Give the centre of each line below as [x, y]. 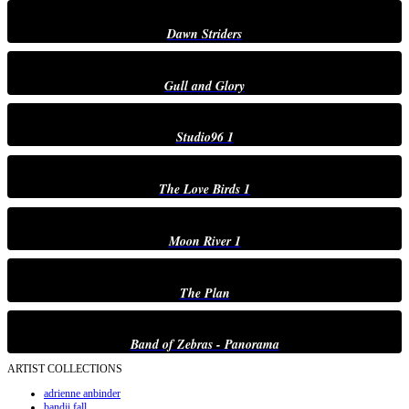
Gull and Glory [204, 85]
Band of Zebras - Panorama [204, 345]
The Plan [204, 293]
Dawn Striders [204, 33]
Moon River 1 [204, 241]
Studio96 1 [204, 137]
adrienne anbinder [82, 393]
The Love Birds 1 [204, 189]
